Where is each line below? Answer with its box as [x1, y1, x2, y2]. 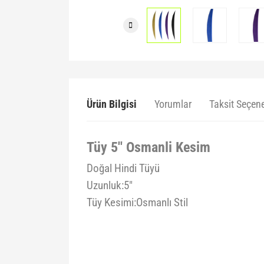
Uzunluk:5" [87, 179, 133, 192]
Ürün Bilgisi [87, 98, 137, 110]
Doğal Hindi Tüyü [87, 162, 160, 175]
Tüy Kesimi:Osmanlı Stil [87, 196, 188, 209]
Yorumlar [154, 98, 192, 110]
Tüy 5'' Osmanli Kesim [87, 139, 210, 156]
